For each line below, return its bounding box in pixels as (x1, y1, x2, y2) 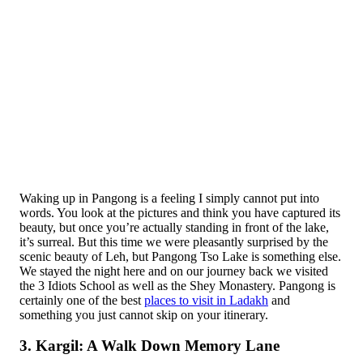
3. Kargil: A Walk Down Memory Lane (19, 337, 280, 355)
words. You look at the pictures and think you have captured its (19, 205, 340, 220)
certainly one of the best (19, 293, 144, 307)
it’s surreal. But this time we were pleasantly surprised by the (19, 234, 328, 249)
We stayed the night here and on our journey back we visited (19, 263, 328, 278)
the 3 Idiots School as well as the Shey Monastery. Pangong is (19, 278, 335, 293)
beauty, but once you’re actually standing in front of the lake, (19, 220, 329, 234)
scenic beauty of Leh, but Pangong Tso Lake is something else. (19, 249, 341, 263)
